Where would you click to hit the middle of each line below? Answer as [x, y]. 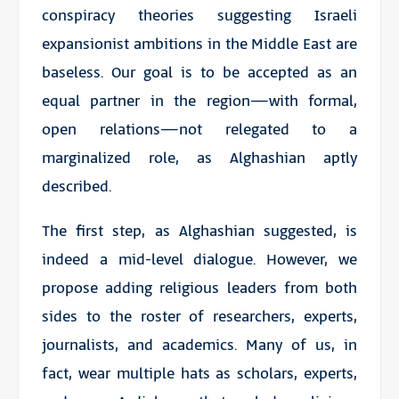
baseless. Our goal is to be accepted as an [199, 73]
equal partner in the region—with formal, [199, 101]
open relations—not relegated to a [199, 130]
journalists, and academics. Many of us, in [199, 345]
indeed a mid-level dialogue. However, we [199, 260]
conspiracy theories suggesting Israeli [199, 16]
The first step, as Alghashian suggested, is [199, 231]
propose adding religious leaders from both [199, 288]
